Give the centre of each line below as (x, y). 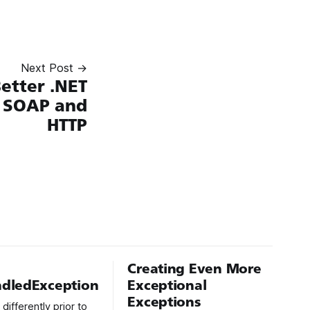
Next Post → (54, 67)
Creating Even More (194, 268)
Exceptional (167, 285)
